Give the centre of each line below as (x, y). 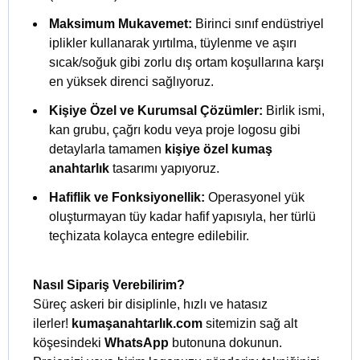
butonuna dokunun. (225, 343)
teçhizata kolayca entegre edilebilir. (149, 236)
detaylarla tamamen (107, 149)
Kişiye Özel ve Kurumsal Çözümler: (156, 111)
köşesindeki (69, 343)
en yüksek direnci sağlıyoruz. (131, 82)
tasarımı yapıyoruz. (164, 169)
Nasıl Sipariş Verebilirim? (109, 285)
